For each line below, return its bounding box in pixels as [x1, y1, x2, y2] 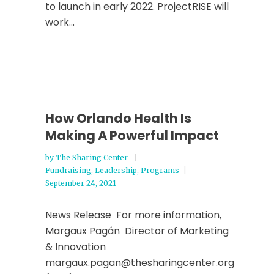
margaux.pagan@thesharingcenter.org [45, 256, 237, 270]
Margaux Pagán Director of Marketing [45, 224, 229, 238]
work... [45, 15, 75, 29]
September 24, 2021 [45, 179, 116, 188]
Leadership [95, 166, 137, 175]
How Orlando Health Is [45, 109, 191, 127]
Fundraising [45, 166, 91, 175]
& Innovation [45, 240, 108, 254]
